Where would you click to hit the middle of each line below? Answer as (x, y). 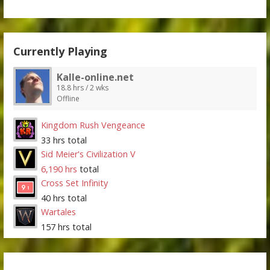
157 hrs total (67, 227)
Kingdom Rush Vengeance (93, 125)
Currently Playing (61, 52)
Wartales (59, 212)
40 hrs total (64, 198)
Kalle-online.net (96, 77)
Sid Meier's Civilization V (89, 154)
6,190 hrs (59, 169)
